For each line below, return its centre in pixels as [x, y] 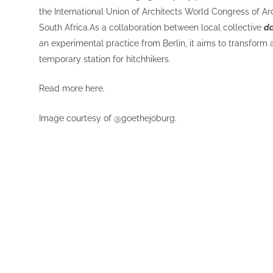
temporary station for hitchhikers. [105, 59]
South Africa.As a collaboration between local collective [152, 27]
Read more [62, 89]
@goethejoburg [145, 118]
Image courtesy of [77, 118]
